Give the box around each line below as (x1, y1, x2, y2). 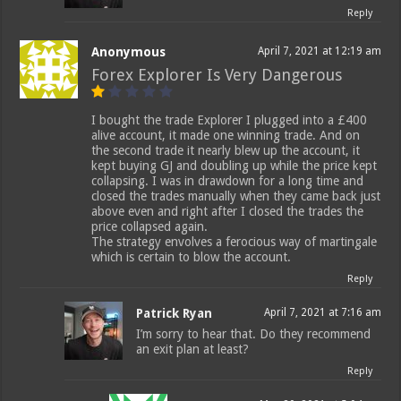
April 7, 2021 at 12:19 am (257, 45, 381, 58)
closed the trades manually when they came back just (91, 189, 381, 204)
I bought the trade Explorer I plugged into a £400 (91, 113, 368, 128)
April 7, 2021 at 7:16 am (263, 306, 381, 320)
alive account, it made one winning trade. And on (91, 128, 361, 143)
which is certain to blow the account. (91, 250, 292, 265)
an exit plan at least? (136, 342, 250, 357)
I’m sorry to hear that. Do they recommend (136, 327, 371, 342)
